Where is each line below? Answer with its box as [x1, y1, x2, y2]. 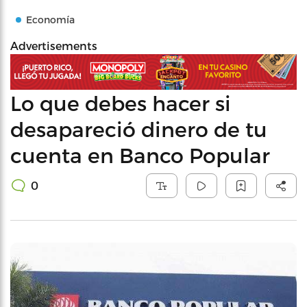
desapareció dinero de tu [10, 116, 267, 141]
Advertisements [10, 39, 97, 52]
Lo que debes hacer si [10, 90, 231, 115]
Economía [26, 14, 75, 25]
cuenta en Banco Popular [10, 142, 270, 167]
